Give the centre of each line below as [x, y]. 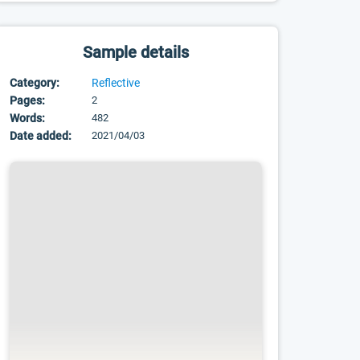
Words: [28, 118]
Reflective [116, 83]
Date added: [41, 136]
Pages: [28, 100]
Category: [35, 83]
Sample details [136, 52]
